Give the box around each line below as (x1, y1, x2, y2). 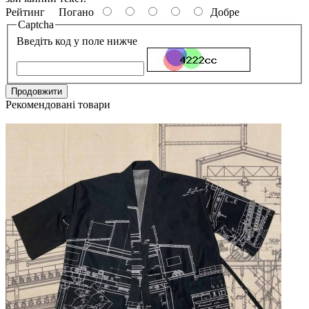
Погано (45, 6, 99, 19)
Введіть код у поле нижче (17, 34, 137, 47)
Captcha (18, 19, 54, 31)
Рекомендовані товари (6, 98, 110, 110)
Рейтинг (6, 6, 45, 19)
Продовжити (11, 86, 62, 97)
